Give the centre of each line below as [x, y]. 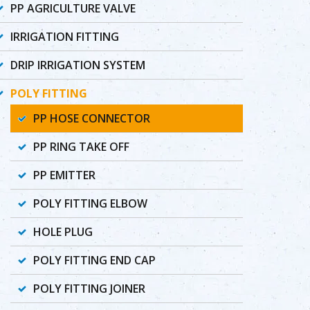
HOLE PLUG [63, 232]
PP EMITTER [64, 175]
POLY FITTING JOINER [89, 289]
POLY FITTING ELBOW [90, 203]
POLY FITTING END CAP [94, 260]
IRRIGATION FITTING [65, 37]
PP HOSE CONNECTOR [92, 118]
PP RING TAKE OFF [81, 147]
